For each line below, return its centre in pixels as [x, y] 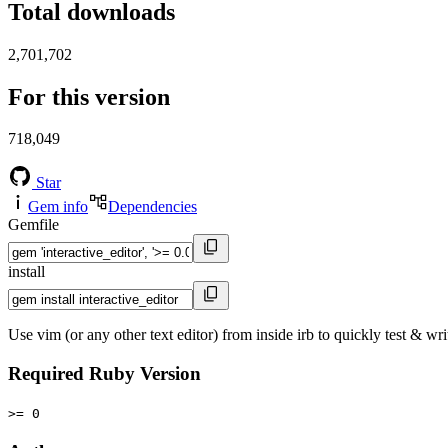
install [26, 272]
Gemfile [33, 225]
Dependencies [152, 207]
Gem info [58, 207]
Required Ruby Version [104, 374]
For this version [89, 96]
